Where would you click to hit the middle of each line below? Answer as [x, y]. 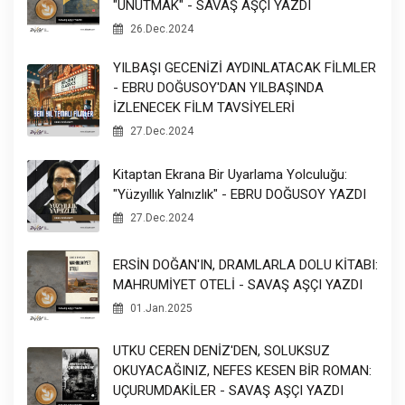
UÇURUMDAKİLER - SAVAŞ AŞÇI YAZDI [228, 391]
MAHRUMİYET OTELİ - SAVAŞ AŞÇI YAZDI [238, 284]
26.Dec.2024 [160, 29]
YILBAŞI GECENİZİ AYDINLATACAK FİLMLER [245, 68]
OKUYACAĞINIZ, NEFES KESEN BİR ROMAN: [242, 371]
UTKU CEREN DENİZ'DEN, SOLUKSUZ [221, 351]
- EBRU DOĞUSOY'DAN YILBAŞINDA [218, 88]
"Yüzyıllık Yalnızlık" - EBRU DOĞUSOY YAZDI [240, 194]
